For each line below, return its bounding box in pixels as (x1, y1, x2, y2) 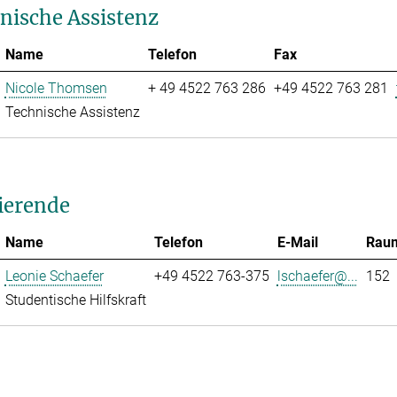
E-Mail (276, 233, 318, 251)
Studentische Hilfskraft (4, 291, 146, 308)
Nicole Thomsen (4, 79, 107, 97)
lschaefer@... (276, 267, 358, 284)
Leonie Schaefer (4, 267, 104, 284)
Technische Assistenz (4, 103, 140, 121)
